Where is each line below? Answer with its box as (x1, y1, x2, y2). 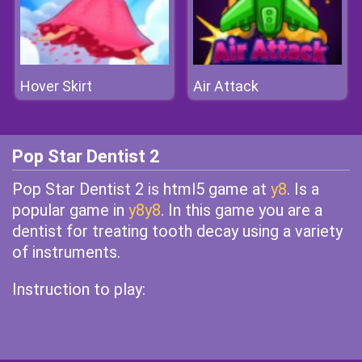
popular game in (12, 200, 128, 220)
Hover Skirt (20, 78, 92, 95)
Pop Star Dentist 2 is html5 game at (12, 179, 271, 199)
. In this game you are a (161, 200, 322, 220)
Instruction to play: (12, 280, 145, 299)
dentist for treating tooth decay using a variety (12, 221, 343, 241)
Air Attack (193, 78, 259, 95)
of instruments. (12, 242, 120, 262)
